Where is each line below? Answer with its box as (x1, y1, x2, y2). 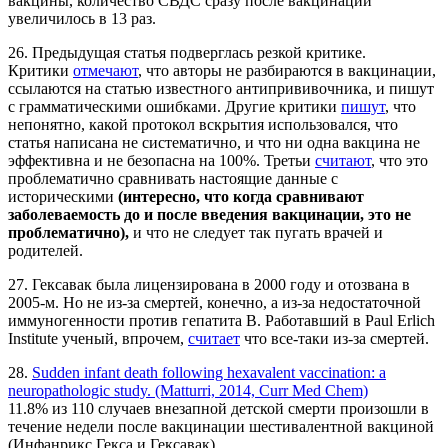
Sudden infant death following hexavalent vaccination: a (32, 364, 386, 382)
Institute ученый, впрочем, (8, 330, 188, 348)
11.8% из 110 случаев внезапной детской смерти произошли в (8, 400, 429, 418)
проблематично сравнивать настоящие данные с (8, 170, 338, 188)
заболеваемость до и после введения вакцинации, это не (8, 206, 411, 224)
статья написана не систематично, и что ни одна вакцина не (8, 134, 420, 152)
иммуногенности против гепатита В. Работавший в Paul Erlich (8, 312, 435, 330)
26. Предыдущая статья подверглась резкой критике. (8, 44, 366, 62)
